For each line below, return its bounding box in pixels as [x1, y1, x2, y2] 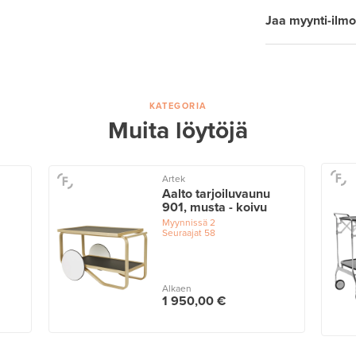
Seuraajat [161, 227, 202, 239]
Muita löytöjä [108, 115, 248, 145]
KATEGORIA [149, 100, 207, 111]
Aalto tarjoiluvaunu [161, 186, 270, 203]
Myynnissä [161, 217, 207, 229]
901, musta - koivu [161, 199, 267, 216]
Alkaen [161, 283, 192, 295]
